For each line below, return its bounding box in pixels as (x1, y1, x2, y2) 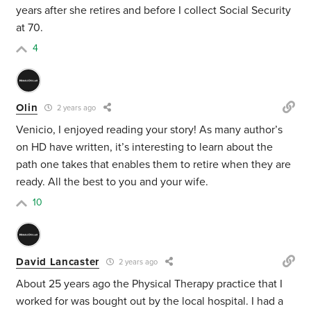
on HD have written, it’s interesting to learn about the (16, 140, 274, 155)
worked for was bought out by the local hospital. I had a (16, 294, 284, 309)
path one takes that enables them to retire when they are (16, 158, 292, 172)
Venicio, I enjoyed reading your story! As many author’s (16, 123, 283, 137)
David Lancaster (16, 255, 99, 268)
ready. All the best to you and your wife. (16, 175, 209, 190)
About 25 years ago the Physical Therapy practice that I (16, 277, 283, 292)
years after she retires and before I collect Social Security (16, 3, 292, 18)
